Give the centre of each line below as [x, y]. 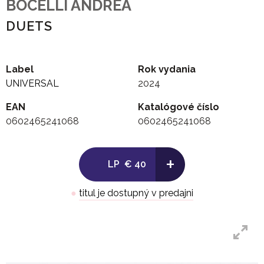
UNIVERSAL [32, 84]
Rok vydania [167, 70]
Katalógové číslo [179, 107]
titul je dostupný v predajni [136, 193]
